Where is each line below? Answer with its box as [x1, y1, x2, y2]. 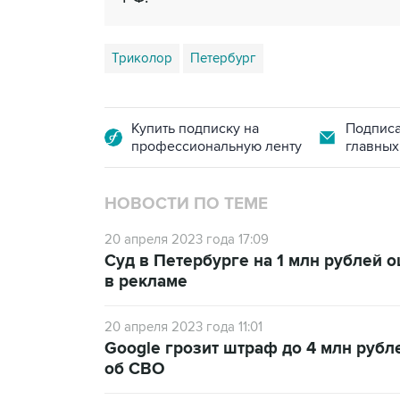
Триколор [112, 50, 172, 66]
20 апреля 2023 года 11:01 [104, 319, 262, 335]
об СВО [104, 359, 165, 379]
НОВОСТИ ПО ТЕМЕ [104, 194, 268, 214]
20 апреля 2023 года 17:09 [104, 231, 269, 247]
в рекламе [104, 271, 187, 292]
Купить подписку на [131, 120, 259, 137]
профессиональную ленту [131, 137, 302, 155]
